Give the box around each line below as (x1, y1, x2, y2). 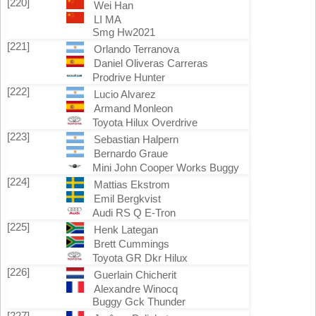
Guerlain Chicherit (93, 269, 176, 281)
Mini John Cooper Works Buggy (92, 162, 239, 174)
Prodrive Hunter (92, 71, 165, 83)
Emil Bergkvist (93, 193, 161, 205)
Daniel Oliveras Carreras (93, 57, 208, 69)
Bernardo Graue (93, 147, 168, 159)
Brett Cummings (93, 238, 169, 250)
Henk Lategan (93, 224, 158, 236)
